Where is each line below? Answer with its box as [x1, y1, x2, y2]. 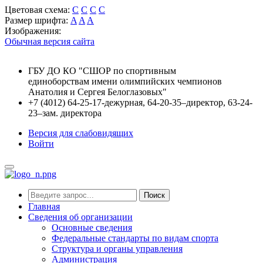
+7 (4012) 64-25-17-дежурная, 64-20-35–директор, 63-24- [28, 97, 252, 107]
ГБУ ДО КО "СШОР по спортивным [28, 66, 176, 76]
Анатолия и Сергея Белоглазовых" [28, 87, 167, 97]
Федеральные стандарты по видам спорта [52, 233, 218, 243]
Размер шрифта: [5, 15, 70, 25]
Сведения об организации [28, 212, 133, 222]
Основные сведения [52, 222, 132, 232]
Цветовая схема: [5, 5, 72, 15]
